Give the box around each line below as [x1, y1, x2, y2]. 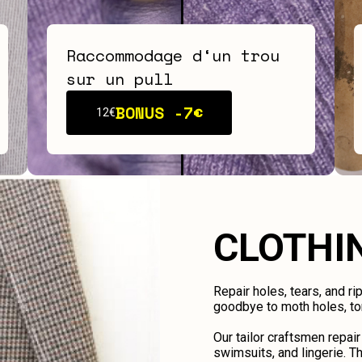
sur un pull [66, 66, 173, 90]
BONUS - [115, 100, 183, 124]
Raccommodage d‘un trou [66, 43, 280, 67]
